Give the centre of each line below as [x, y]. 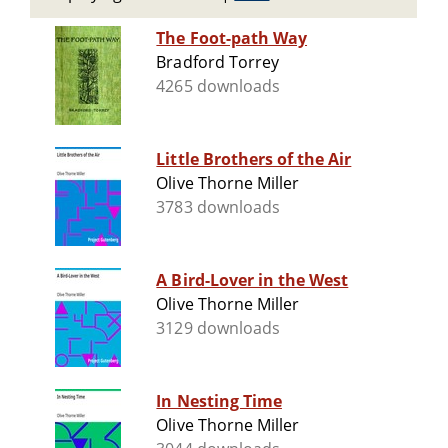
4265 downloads [218, 86]
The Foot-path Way [232, 38]
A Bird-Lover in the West [252, 280]
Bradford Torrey [217, 62]
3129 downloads [218, 328]
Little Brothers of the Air [254, 159]
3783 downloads [218, 207]
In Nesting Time [219, 401]
